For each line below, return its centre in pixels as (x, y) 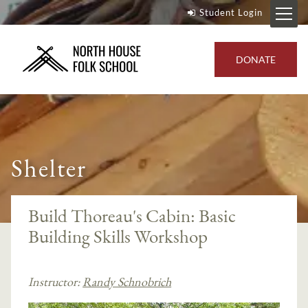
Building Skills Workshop (118, 236)
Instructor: (54, 282)
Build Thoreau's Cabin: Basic (132, 215)
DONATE (256, 59)
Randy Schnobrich (127, 282)
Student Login (231, 12)
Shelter (49, 168)
